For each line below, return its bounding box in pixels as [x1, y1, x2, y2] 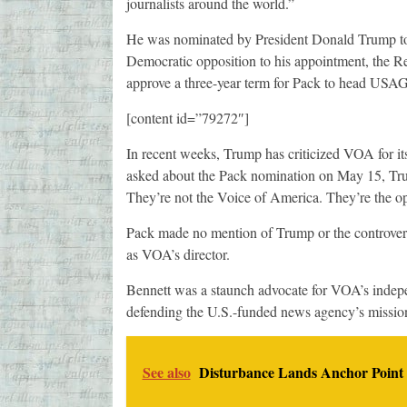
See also [142, 362, 191, 383]
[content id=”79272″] [125, 108, 249, 128]
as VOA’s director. [125, 244, 230, 264]
